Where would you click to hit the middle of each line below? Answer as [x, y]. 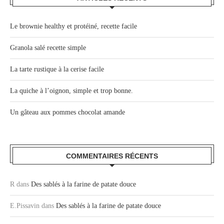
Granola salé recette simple [48, 47]
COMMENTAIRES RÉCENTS [112, 156]
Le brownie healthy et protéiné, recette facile [73, 26]
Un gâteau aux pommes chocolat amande [67, 112]
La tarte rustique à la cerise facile [57, 69]
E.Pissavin [25, 205]
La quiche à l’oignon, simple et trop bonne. [71, 90]
